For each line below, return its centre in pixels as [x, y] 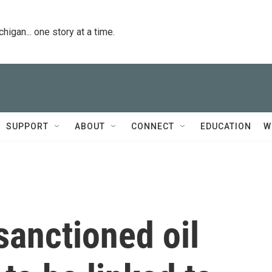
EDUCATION [226, 126]
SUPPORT [27, 126]
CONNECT [153, 126]
